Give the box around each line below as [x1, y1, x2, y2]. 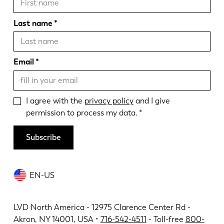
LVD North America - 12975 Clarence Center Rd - [13, 202, 190, 212]
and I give [133, 95, 170, 105]
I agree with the [25, 95, 84, 105]
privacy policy [84, 95, 133, 105]
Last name [13, 18, 52, 28]
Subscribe [25, 132, 61, 142]
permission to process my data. [25, 107, 137, 117]
